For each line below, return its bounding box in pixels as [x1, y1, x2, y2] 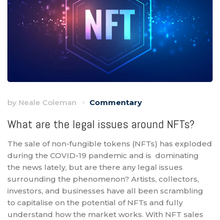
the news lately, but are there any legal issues [7, 163, 183, 172]
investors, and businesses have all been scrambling [7, 186, 203, 196]
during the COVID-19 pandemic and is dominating [7, 151, 199, 161]
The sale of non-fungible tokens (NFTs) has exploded [7, 139, 212, 149]
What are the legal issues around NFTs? [7, 116, 194, 132]
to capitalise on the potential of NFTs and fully [7, 198, 183, 208]
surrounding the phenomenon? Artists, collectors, [7, 174, 199, 184]
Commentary [89, 98, 142, 108]
